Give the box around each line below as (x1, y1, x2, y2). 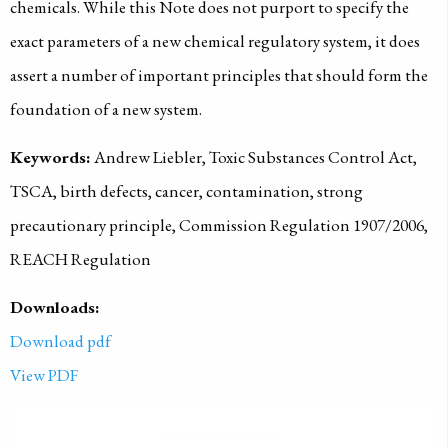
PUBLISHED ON (163, 426, 283, 445)
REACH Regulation (9, 247, 151, 270)
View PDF (9, 364, 78, 387)
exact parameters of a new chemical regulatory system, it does (9, 29, 420, 52)
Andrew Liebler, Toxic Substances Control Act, (90, 145, 417, 168)
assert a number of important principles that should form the (9, 63, 428, 86)
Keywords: (9, 145, 91, 168)
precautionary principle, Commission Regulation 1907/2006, (9, 213, 428, 236)
